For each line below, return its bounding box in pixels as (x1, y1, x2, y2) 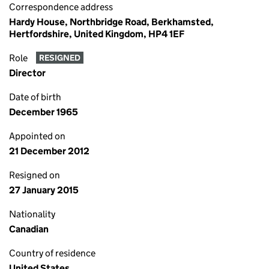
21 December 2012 (9, 145, 89, 157)
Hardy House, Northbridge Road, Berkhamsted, (9, 16, 214, 28)
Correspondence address (9, 1, 113, 13)
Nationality (9, 208, 55, 220)
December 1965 (9, 106, 78, 118)
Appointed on (9, 130, 65, 142)
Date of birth (9, 91, 61, 103)
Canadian (9, 223, 49, 235)
